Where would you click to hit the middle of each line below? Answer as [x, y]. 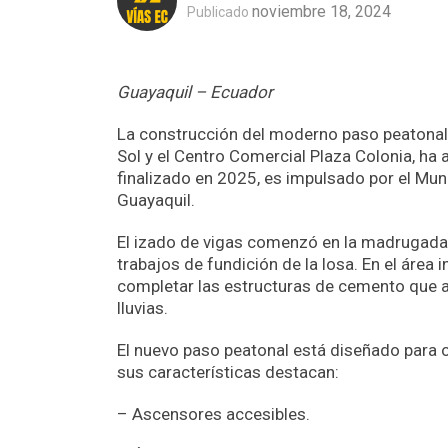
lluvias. [142, 308]
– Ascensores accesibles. [213, 414]
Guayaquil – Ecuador [195, 92]
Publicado [218, 11]
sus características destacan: [228, 372]
